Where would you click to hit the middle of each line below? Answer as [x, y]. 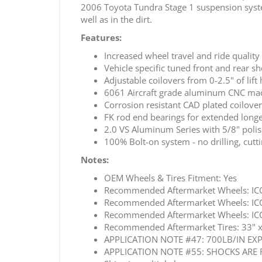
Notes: [95, 159]
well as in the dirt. [116, 19]
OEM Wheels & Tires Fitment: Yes [170, 177]
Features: [101, 37]
